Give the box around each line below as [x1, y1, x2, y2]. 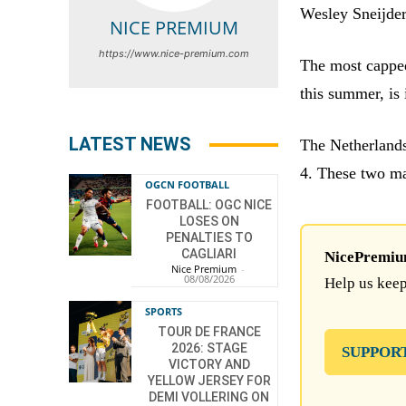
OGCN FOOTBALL [145, 178, 230, 192]
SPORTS [145, 304, 183, 319]
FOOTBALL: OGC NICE [146, 198, 273, 213]
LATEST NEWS [69, 133, 191, 156]
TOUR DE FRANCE [157, 324, 261, 340]
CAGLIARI [181, 246, 237, 262]
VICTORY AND [168, 357, 250, 372]
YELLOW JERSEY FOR [147, 373, 271, 389]
